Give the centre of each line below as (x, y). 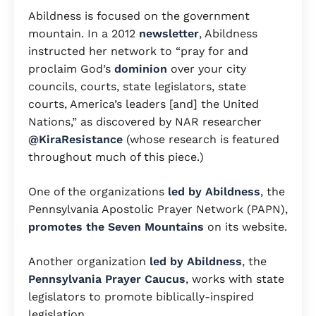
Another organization (89, 262)
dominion (141, 69)
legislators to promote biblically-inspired (141, 297)
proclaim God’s (71, 69)
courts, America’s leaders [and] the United (144, 104)
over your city (207, 69)
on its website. (245, 227)
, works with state (235, 279)
